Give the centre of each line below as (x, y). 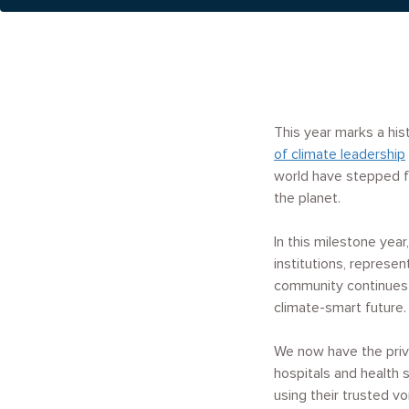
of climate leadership (340, 154)
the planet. (307, 198)
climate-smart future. (340, 308)
